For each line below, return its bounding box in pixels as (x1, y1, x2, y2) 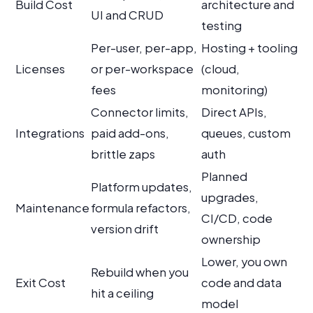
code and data (201, 275, 282, 290)
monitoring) (201, 82, 268, 97)
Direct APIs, (201, 104, 267, 119)
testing (201, 17, 242, 33)
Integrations (15, 125, 85, 140)
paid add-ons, (91, 125, 169, 140)
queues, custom (201, 125, 291, 140)
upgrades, (201, 189, 259, 205)
